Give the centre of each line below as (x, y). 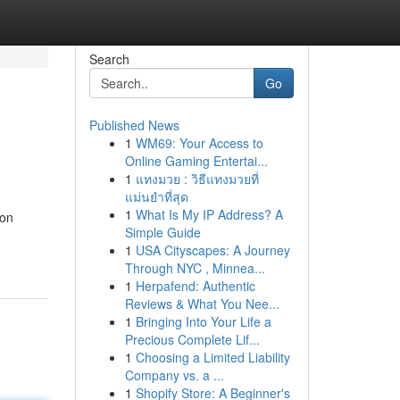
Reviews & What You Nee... (202, 304)
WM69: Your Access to (199, 143)
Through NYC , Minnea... (195, 268)
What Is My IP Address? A (209, 214)
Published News (134, 125)
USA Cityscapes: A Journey (212, 250)
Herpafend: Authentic (195, 286)
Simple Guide (162, 232)
